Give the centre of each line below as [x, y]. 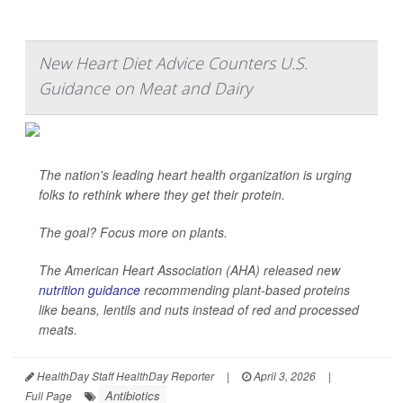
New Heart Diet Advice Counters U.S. [173, 63]
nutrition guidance [90, 290]
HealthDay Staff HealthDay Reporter [124, 376]
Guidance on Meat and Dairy [145, 88]
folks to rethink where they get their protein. [162, 194]
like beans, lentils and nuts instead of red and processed [199, 309]
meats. [58, 329]
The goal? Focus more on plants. [133, 232]
